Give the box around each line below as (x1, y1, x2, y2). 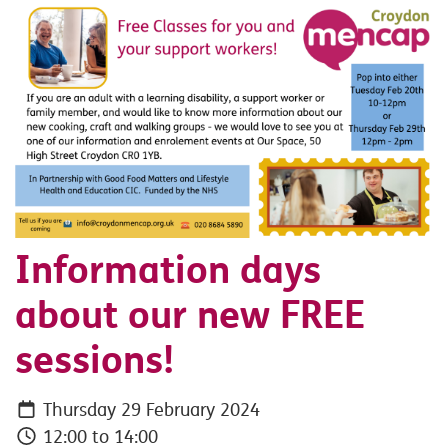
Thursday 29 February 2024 (37, 398, 260, 421)
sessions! (15, 336, 174, 385)
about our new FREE (15, 291, 365, 340)
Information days (15, 246, 321, 295)
